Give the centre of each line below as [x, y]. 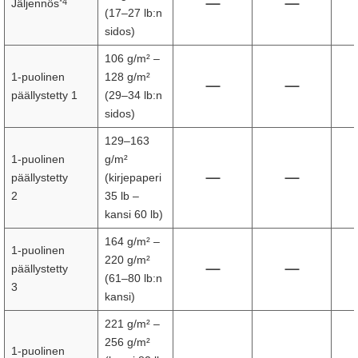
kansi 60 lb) [134, 214]
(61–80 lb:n [133, 278]
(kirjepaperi [133, 177]
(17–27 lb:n [133, 13]
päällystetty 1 [44, 95]
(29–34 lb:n [133, 95]
